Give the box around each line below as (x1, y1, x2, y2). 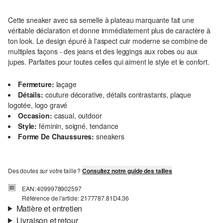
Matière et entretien (16, 203, 83, 215)
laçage (56, 79, 77, 90)
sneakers (96, 131, 124, 142)
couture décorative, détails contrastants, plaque (45, 90, 191, 100)
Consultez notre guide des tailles (82, 166, 172, 176)
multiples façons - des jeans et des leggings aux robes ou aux (8, 46, 198, 57)
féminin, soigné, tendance (39, 121, 118, 131)
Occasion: (18, 111, 52, 121)
